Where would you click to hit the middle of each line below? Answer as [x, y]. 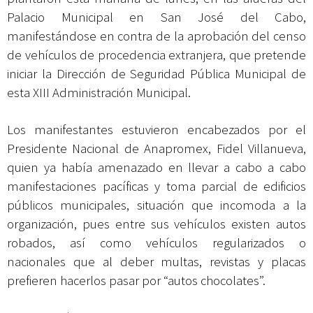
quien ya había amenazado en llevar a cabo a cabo [156, 168]
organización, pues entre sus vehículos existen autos [156, 224]
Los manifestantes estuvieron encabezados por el [156, 130]
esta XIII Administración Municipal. [99, 93]
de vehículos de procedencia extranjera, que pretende [156, 55]
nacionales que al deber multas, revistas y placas [156, 262]
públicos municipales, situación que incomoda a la [156, 205]
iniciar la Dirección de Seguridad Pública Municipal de [156, 74]
